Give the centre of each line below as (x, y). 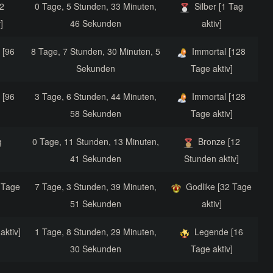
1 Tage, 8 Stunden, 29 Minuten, (95, 232)
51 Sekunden (95, 204)
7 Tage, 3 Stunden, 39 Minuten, (95, 187)
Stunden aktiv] (211, 159)
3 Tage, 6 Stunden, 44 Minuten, (95, 97)
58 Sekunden (95, 114)
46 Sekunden (95, 23)
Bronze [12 (219, 142)
